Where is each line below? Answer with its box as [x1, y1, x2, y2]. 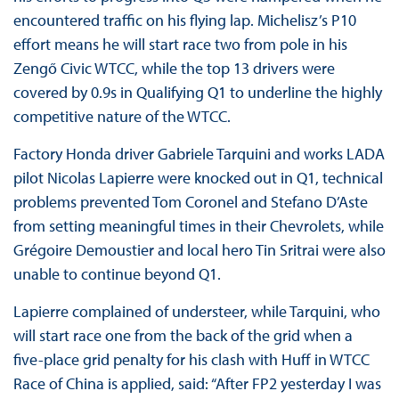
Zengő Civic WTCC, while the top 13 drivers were [12, 58, 335, 79]
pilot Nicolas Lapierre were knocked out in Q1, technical [12, 167, 383, 189]
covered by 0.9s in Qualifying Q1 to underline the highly [12, 82, 382, 103]
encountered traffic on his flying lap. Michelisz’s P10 [12, 10, 356, 31]
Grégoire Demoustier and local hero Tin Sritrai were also [12, 240, 386, 261]
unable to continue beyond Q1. [12, 264, 221, 285]
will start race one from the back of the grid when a [12, 325, 353, 346]
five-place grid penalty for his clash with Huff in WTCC [12, 349, 370, 370]
